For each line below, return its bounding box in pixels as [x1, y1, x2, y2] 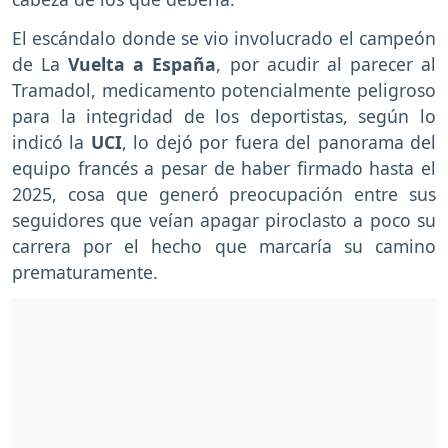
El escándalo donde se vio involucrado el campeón [12, 25, 436, 50]
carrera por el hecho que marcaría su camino [12, 233, 436, 258]
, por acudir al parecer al [216, 51, 437, 76]
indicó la [12, 129, 91, 154]
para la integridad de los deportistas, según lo [12, 103, 436, 128]
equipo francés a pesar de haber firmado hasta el [12, 155, 436, 180]
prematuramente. [12, 259, 158, 284]
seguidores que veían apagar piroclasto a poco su [12, 207, 436, 232]
